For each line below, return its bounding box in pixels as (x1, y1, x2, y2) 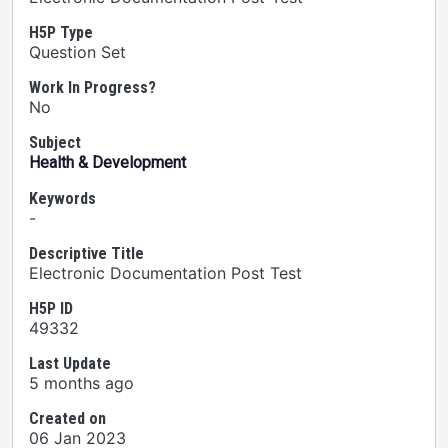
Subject (29, 133, 81, 152)
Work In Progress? (29, 78, 156, 97)
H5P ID (29, 299, 73, 318)
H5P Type (29, 23, 93, 42)
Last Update (29, 354, 111, 373)
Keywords (29, 189, 96, 208)
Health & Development (29, 153, 186, 172)
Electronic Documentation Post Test (29, 263, 302, 283)
